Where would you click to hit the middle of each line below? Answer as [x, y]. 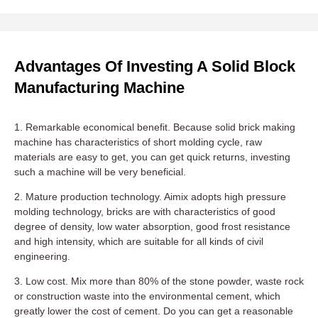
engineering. [42, 257]
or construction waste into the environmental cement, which [147, 296]
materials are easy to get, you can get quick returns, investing [152, 157]
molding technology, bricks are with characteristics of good [145, 212]
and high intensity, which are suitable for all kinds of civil [139, 242]
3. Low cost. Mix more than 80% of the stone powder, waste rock [159, 281]
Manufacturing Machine [99, 88]
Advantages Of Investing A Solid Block [155, 67]
